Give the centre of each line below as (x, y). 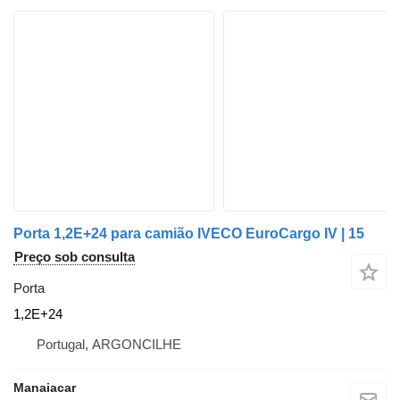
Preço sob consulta (75, 257)
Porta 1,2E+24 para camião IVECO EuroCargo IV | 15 (189, 234)
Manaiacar (45, 388)
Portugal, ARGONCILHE (109, 345)
